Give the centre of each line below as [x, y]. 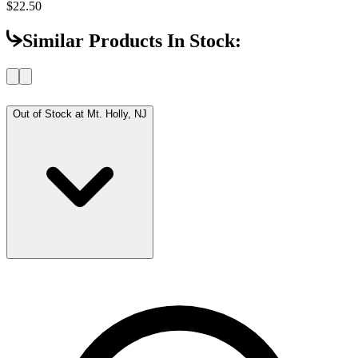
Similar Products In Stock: [132, 40]
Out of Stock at [50, 113]
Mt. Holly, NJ [117, 113]
